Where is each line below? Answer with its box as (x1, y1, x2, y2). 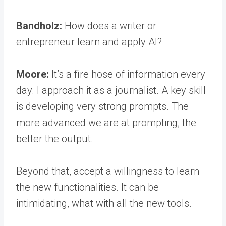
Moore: (16, 68, 51, 80)
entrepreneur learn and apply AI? (16, 36, 162, 48)
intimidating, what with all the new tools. (16, 197, 192, 209)
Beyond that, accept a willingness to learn (16, 165, 199, 177)
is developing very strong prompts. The (16, 100, 189, 112)
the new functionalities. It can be (16, 181, 159, 193)
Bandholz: (16, 20, 62, 32)
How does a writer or (62, 20, 156, 32)
